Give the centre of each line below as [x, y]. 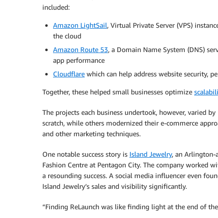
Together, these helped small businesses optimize [118, 91]
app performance [79, 60]
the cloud [67, 36]
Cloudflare [69, 73]
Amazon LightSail [80, 25]
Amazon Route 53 [81, 49]
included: [56, 7]
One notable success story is [86, 154]
